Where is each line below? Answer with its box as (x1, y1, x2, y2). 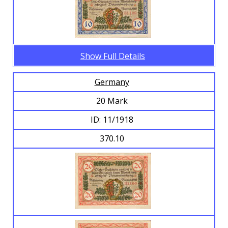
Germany (94, 76, 129, 88)
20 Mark (96, 95, 130, 107)
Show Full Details (80, 50, 145, 62)
